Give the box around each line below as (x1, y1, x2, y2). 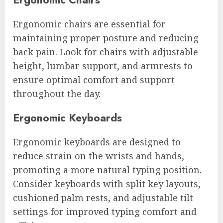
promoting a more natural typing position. (13, 163, 202, 176)
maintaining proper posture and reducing (13, 31, 199, 44)
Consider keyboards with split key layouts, (13, 177, 201, 190)
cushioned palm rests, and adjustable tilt (13, 191, 193, 204)
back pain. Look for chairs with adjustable (13, 45, 198, 58)
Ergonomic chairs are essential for (13, 17, 166, 30)
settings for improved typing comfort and (13, 205, 197, 218)
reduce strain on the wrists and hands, (13, 149, 184, 162)
